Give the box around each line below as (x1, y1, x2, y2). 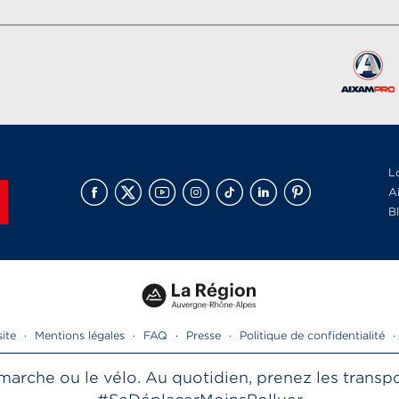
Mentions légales (35, 329, 125, 342)
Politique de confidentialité (240, 329, 385, 342)
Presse (186, 329, 221, 342)
